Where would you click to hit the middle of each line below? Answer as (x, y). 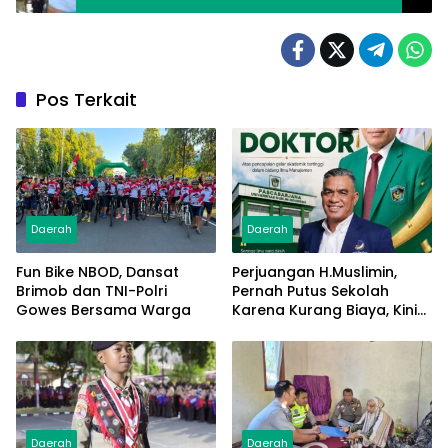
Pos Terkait (86, 99)
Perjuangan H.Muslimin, (314, 272)
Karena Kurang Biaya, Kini (324, 310)
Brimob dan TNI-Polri (91, 291)
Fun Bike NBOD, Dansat (97, 272)
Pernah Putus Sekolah (310, 291)
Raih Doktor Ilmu (292, 329)
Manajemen (274, 348)
